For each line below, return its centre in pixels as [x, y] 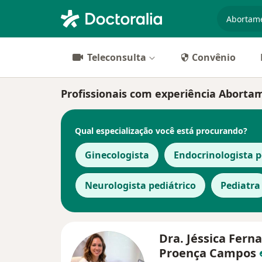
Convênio [214, 57]
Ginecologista [117, 155]
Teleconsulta [117, 57]
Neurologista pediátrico [140, 185]
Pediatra [240, 185]
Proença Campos [209, 253]
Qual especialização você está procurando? [161, 130]
